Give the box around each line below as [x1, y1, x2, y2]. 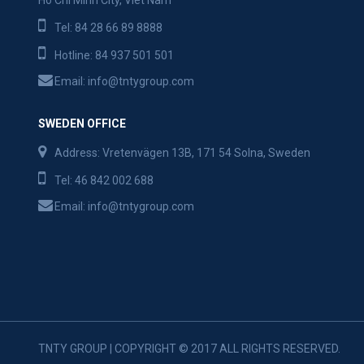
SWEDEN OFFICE [38, 117, 126, 131]
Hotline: [54, 49, 95, 63]
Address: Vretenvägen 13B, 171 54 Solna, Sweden [54, 146, 310, 160]
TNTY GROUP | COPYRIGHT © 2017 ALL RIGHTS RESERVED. [38, 341, 340, 355]
